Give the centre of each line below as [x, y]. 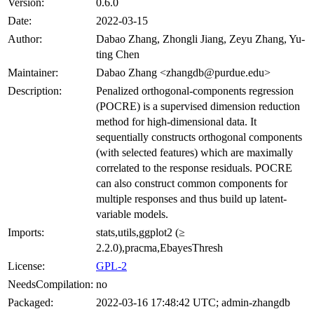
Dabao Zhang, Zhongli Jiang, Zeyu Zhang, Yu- [200, 39]
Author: [25, 39]
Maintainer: [33, 73]
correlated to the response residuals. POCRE [194, 168]
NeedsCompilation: [50, 285]
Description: [35, 91]
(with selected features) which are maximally [194, 153]
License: [26, 266]
